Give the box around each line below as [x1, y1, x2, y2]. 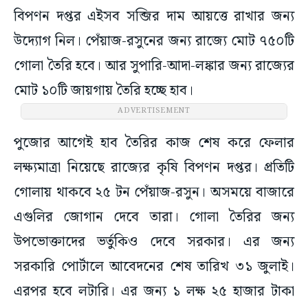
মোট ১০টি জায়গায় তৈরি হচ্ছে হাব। [14, 80, 197, 102]
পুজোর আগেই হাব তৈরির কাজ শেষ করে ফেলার [14, 132, 294, 155]
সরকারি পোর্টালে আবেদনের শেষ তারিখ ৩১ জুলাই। [14, 256, 294, 278]
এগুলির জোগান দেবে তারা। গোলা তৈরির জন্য [14, 206, 294, 229]
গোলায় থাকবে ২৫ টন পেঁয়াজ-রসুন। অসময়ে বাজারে [14, 181, 294, 204]
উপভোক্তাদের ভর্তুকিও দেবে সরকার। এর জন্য [14, 231, 294, 254]
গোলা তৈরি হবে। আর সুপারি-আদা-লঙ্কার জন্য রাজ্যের [14, 55, 294, 78]
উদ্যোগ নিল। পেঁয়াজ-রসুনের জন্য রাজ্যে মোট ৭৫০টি [14, 30, 294, 53]
